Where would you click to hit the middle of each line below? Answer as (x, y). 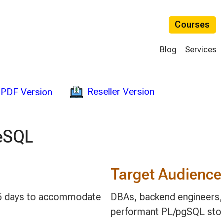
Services (201, 49)
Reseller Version (121, 92)
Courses (192, 25)
